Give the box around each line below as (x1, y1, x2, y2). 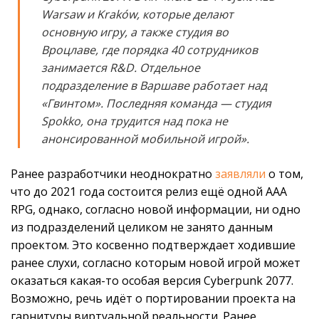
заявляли (215, 165, 266, 182)
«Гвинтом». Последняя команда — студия (41, 95, 271, 111)
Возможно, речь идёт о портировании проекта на (11, 290, 296, 306)
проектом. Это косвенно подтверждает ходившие (11, 236, 296, 253)
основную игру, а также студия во (41, 23, 229, 40)
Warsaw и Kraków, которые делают (41, 6, 234, 22)
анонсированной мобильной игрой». (41, 130, 249, 147)
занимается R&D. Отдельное (41, 59, 200, 75)
